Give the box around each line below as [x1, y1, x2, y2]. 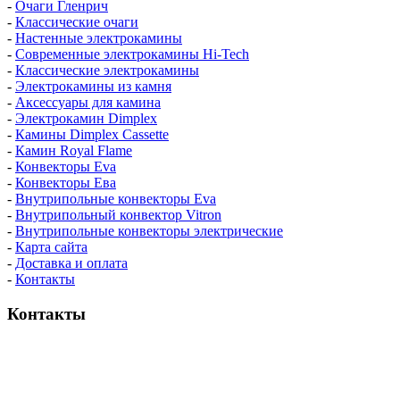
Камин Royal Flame [15, 143, 132, 159]
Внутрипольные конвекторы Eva [15, 191, 216, 207]
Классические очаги [15, 14, 138, 30]
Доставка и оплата [15, 255, 128, 271]
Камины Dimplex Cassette [15, 127, 169, 143]
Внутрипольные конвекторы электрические [15, 223, 283, 239]
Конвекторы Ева [15, 175, 116, 191]
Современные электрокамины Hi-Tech [15, 46, 249, 62]
